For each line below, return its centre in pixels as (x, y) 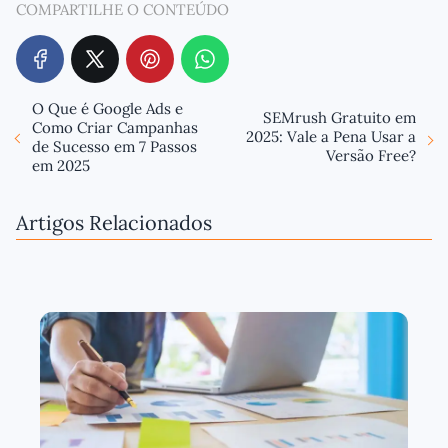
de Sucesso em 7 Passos (114, 146)
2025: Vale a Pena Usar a (331, 137)
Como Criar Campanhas (115, 127)
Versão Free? (371, 156)
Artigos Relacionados (114, 222)
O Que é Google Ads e (107, 108)
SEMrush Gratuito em (339, 118)
